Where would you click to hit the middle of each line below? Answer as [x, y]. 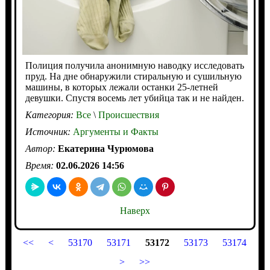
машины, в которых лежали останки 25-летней [121, 87]
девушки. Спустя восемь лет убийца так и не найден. [134, 98]
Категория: [50, 115]
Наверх [135, 211]
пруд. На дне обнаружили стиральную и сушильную [133, 77]
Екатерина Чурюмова [105, 149]
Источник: [49, 132]
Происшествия [127, 115]
